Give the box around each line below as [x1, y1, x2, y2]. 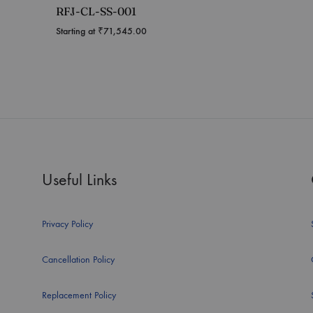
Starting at [56, 25, 98, 37]
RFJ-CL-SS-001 [56, 4, 136, 18]
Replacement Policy [42, 289, 116, 301]
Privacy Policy [42, 218, 93, 230]
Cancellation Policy [42, 254, 115, 265]
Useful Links [42, 170, 117, 189]
